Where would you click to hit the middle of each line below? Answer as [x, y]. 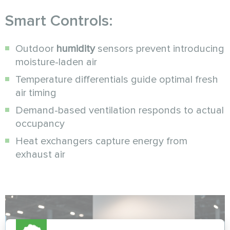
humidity [76, 49]
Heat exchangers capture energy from [101, 141]
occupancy [40, 123]
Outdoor [36, 49]
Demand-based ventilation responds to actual [120, 110]
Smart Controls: [59, 21]
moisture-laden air [56, 62]
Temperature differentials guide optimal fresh [117, 79]
